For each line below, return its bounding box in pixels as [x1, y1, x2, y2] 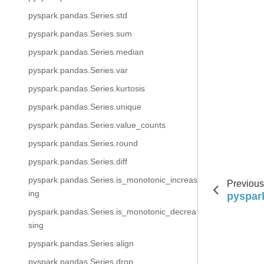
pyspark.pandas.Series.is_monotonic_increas [28, 175, 197, 184]
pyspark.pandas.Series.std [28, 11, 127, 20]
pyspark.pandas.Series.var [28, 65, 128, 75]
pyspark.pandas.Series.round [28, 138, 138, 148]
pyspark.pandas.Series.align [28, 239, 134, 248]
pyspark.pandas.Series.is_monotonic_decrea [28, 207, 196, 216]
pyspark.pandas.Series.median [28, 47, 144, 57]
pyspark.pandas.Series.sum [28, 29, 132, 38]
